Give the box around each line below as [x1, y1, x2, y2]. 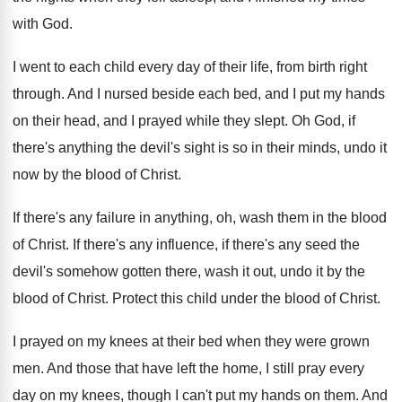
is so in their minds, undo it [218, 140, 387, 155]
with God [13, 16, 69, 31]
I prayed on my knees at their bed [13, 334, 223, 349]
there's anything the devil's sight [13, 140, 214, 155]
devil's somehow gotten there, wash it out [13, 264, 273, 279]
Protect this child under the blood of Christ [112, 291, 377, 306]
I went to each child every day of [13, 59, 215, 74]
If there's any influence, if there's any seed [73, 237, 336, 252]
